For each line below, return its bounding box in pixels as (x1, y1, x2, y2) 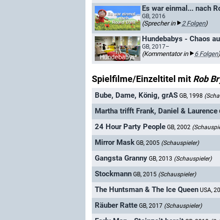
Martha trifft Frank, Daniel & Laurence (95, 107, 218, 116)
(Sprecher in (142, 20, 177, 27)
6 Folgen (194, 50, 218, 57)
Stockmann (95, 169, 132, 179)
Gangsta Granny (95, 154, 147, 163)
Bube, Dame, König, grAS (95, 91, 178, 100)
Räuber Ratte (95, 201, 137, 210)
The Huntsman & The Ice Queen (95, 185, 198, 194)
